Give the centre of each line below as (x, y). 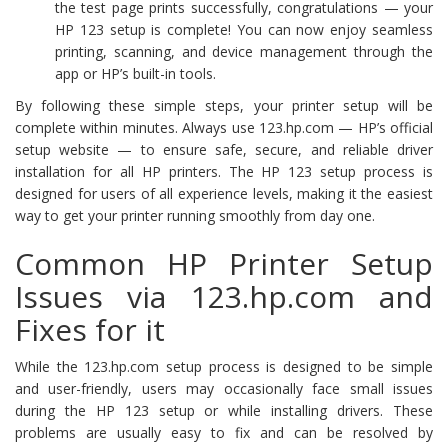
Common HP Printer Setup (224, 263)
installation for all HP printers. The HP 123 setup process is (224, 171)
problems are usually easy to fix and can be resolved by (224, 432)
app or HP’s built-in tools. (135, 73)
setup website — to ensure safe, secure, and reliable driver (224, 149)
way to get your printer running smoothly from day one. (195, 215)
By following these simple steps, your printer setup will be (224, 105)
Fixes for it (90, 329)
